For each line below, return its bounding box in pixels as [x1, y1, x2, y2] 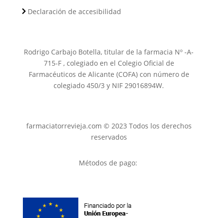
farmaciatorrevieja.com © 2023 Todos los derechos [26, 121, 192, 131]
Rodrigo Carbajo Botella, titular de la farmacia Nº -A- [24, 47, 194, 57]
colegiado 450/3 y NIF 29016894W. [54, 81, 164, 91]
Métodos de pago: [78, 158, 139, 168]
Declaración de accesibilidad [27, 7, 121, 17]
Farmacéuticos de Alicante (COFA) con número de [28, 70, 189, 79]
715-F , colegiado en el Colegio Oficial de [43, 58, 174, 68]
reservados [91, 132, 127, 142]
